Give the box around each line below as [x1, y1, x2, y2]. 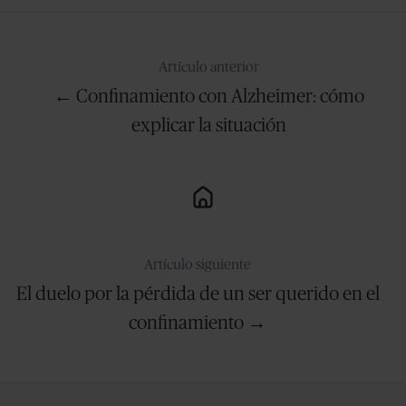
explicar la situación [130, 116, 286, 136]
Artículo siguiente [144, 257, 251, 273]
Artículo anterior [158, 60, 259, 75]
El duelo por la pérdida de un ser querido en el [15, 285, 380, 304]
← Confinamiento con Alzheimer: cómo [53, 87, 364, 107]
